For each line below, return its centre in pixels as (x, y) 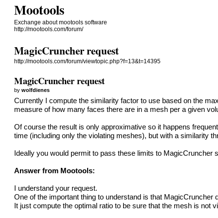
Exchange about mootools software (61, 22)
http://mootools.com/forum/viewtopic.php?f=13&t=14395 (88, 62)
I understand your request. (56, 188)
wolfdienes (36, 90)
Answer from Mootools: (55, 171)
